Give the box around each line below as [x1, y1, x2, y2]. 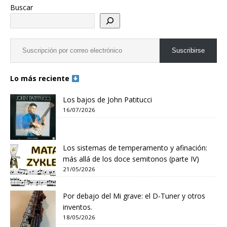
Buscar [10, 3, 33, 13]
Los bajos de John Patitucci [63, 95, 152, 105]
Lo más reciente [10, 73, 71, 84]
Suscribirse [172, 47, 205, 55]
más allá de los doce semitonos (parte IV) [63, 154, 199, 164]
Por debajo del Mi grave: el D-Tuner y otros [63, 191, 205, 201]
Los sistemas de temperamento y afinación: [63, 143, 207, 153]
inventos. [63, 202, 92, 212]
